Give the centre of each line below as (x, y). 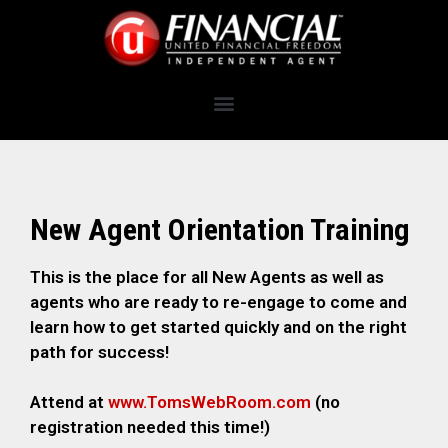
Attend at (69, 402)
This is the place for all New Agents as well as (207, 276)
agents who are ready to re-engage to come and (218, 301)
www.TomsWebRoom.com (209, 402)
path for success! (99, 351)
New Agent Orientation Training (220, 229)
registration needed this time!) (150, 427)
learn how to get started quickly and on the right (218, 326)
